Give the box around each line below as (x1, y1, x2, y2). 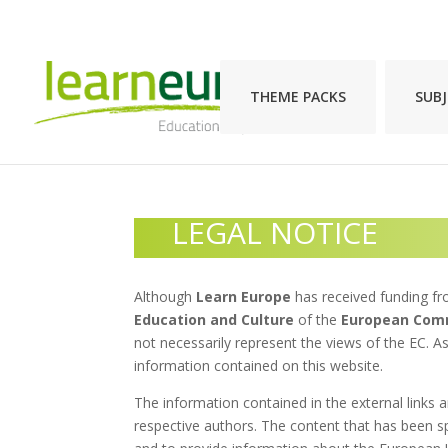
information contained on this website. (134, 355, 384, 375)
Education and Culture (134, 309, 299, 329)
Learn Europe (192, 286, 292, 306)
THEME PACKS (250, 87, 346, 106)
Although (134, 286, 193, 306)
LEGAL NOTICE (172, 212, 378, 253)
